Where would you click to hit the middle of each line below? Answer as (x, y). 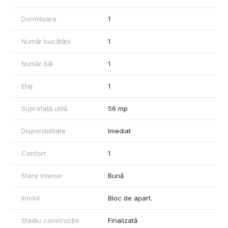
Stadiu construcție (50, 220)
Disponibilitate (44, 131)
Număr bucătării (46, 41)
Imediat (119, 131)
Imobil (31, 198)
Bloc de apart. (130, 198)
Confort (34, 153)
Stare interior (42, 175)
